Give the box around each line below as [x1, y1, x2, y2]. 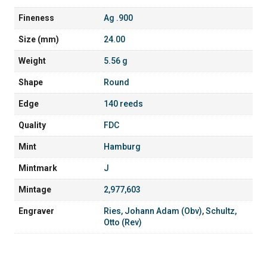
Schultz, [206, 206, 237, 216]
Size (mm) [18, 34, 59, 44]
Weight [18, 55, 46, 66]
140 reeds [104, 98, 143, 108]
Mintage [18, 184, 51, 194]
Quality [18, 120, 46, 130]
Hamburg [104, 141, 141, 151]
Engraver [18, 206, 54, 216]
